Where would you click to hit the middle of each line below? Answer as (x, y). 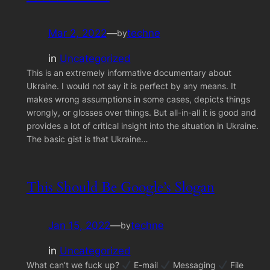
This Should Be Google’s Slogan (120, 187)
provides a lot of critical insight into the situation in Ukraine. (142, 126)
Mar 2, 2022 (77, 33)
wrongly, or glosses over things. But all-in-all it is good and (141, 113)
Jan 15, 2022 (79, 225)
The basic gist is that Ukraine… (87, 139)
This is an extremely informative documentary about (129, 73)
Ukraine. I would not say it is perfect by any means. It (131, 86)
